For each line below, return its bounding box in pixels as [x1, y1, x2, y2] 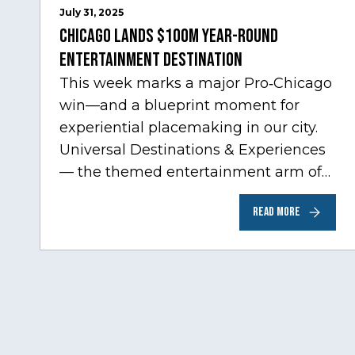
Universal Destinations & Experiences [59, 140, 326, 158]
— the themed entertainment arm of [59, 162, 322, 181]
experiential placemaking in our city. [59, 118, 318, 136]
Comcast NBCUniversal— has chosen [59, 185, 324, 203]
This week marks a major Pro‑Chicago [59, 74, 332, 92]
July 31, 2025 [59, 6, 124, 18]
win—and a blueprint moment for [59, 96, 300, 114]
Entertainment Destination [59, 48, 242, 71]
